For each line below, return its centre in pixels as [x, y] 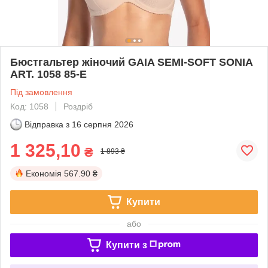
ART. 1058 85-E [48, 74]
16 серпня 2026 [103, 124]
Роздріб [78, 106]
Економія [44, 173]
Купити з [126, 245]
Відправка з [47, 124]
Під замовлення [41, 92]
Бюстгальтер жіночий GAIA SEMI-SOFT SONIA [131, 62]
